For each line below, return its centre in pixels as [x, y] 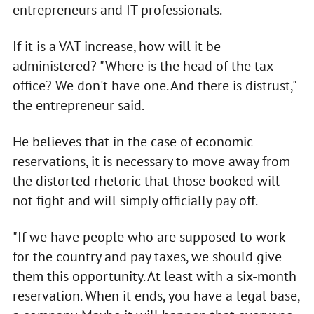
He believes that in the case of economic [132, 141]
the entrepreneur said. [78, 105]
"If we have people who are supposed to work [149, 237]
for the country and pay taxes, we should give [147, 256]
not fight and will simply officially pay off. [135, 200]
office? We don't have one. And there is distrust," [154, 85]
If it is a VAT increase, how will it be [116, 46]
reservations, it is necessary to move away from [151, 161]
